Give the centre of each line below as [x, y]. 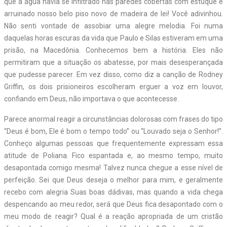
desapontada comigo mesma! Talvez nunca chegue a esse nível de [113, 167]
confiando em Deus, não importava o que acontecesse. [91, 99]
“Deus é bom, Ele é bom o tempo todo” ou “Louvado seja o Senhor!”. [113, 131]
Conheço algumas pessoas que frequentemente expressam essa [113, 143]
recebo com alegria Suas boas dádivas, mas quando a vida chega [113, 192]
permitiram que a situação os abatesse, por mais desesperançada [113, 62]
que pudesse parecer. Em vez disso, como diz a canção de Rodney [113, 74]
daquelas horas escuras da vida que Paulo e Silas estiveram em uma [113, 38]
